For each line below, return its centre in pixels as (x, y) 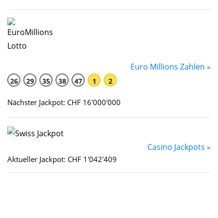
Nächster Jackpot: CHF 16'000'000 (64, 102)
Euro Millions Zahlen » (171, 67)
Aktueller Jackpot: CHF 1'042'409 (62, 159)
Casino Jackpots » (179, 147)
